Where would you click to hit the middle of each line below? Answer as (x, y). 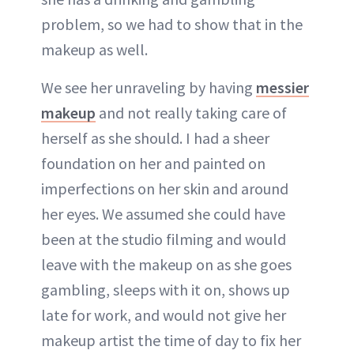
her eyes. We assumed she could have (163, 213)
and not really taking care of (191, 112)
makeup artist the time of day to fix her (171, 340)
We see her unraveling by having (149, 87)
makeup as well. (94, 49)
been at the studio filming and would (164, 239)
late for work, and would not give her (164, 314)
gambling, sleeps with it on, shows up (166, 289)
